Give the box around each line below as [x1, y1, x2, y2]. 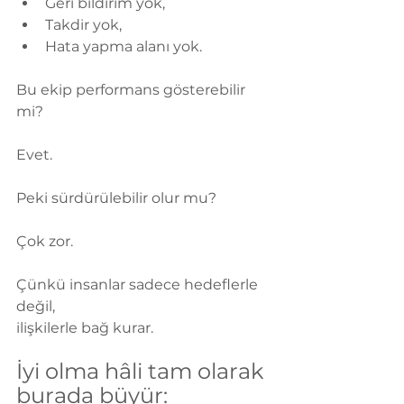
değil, [16, 298, 55, 316]
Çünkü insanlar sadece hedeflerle [16, 276, 262, 294]
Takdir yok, [45, 16, 122, 34]
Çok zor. [16, 233, 73, 251]
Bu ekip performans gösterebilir [16, 81, 249, 99]
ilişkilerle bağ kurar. [16, 319, 153, 337]
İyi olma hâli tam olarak [16, 358, 269, 385]
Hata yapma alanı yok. [45, 38, 202, 56]
